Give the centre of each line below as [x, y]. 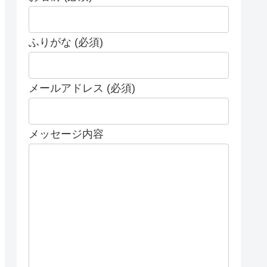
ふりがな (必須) [66, 42]
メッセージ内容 [66, 134]
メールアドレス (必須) [82, 88]
